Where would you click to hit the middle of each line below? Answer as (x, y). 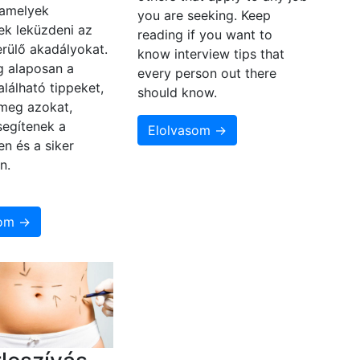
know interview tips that (211, 54)
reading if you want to (205, 35)
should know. (177, 93)
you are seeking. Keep (204, 16)
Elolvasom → (187, 131)
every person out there (207, 74)
